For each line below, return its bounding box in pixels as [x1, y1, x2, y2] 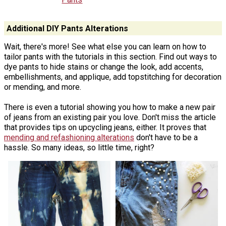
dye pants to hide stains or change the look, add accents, [4, 62, 203, 72]
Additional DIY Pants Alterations [6, 23, 128, 33]
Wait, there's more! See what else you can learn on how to [4, 42, 206, 52]
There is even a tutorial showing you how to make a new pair [4, 102, 215, 112]
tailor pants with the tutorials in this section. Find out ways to [4, 52, 217, 62]
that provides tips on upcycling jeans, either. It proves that [4, 123, 206, 133]
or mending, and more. [4, 82, 81, 92]
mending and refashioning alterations [4, 133, 134, 143]
